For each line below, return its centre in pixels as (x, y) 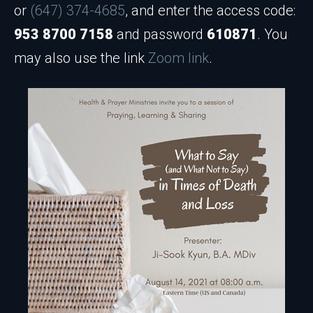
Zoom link (179, 58)
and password (160, 34)
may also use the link (81, 58)
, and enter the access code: (210, 10)
